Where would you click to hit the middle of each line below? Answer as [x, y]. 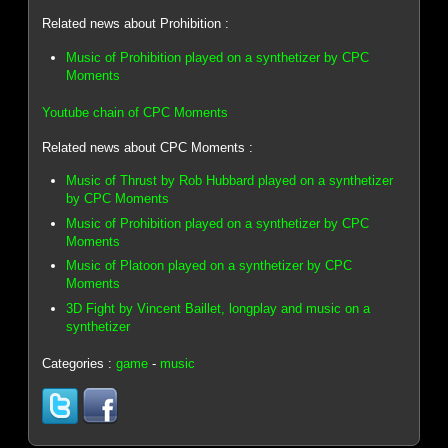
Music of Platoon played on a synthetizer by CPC [209, 266]
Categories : [79, 363]
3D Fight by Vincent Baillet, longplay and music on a [218, 308]
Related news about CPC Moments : [148, 147]
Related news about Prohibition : [136, 24]
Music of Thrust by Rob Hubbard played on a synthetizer [230, 181]
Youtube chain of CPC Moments [135, 113]
